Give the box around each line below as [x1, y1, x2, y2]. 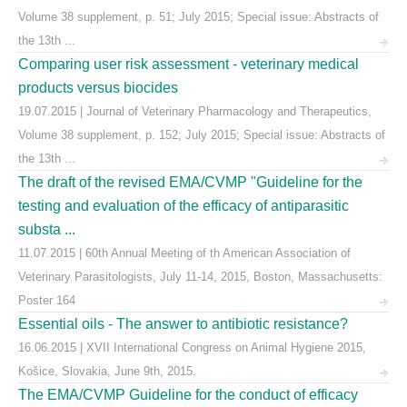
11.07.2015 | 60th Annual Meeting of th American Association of [18, 246, 351, 260]
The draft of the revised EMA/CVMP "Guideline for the [18, 174, 362, 190]
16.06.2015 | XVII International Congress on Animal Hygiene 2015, [18, 341, 366, 354]
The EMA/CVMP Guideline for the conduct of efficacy [18, 387, 358, 402]
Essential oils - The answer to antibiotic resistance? [18, 316, 348, 332]
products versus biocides [18, 80, 178, 95]
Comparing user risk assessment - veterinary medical [18, 56, 359, 72]
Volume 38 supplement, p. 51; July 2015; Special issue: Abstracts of [18, 10, 379, 24]
